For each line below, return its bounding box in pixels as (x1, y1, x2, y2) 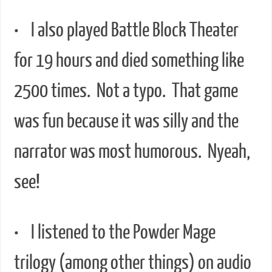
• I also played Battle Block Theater (13, 19, 239, 41)
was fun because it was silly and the (13, 110, 239, 132)
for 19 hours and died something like (13, 49, 244, 72)
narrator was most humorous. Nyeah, (13, 140, 250, 163)
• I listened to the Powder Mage (13, 222, 216, 244)
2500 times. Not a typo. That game (13, 80, 238, 102)
